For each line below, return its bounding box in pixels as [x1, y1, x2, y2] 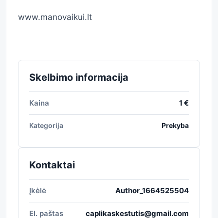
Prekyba [162, 121, 189, 129]
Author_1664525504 [115, 186, 189, 195]
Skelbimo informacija [29, 72, 128, 83]
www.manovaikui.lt [18, 12, 92, 22]
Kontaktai [29, 159, 75, 171]
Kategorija [29, 121, 63, 129]
